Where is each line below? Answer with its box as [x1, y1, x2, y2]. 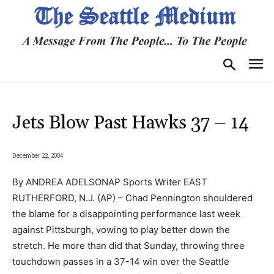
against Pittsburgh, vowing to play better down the [12, 223, 230, 235]
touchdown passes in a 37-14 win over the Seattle [12, 255, 229, 267]
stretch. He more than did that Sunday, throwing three [12, 239, 245, 251]
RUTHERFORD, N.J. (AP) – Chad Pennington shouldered [12, 191, 253, 204]
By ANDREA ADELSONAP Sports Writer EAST [12, 176, 207, 188]
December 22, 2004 [12, 150, 63, 160]
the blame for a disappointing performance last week [12, 207, 240, 220]
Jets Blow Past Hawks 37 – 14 [12, 111, 249, 135]
